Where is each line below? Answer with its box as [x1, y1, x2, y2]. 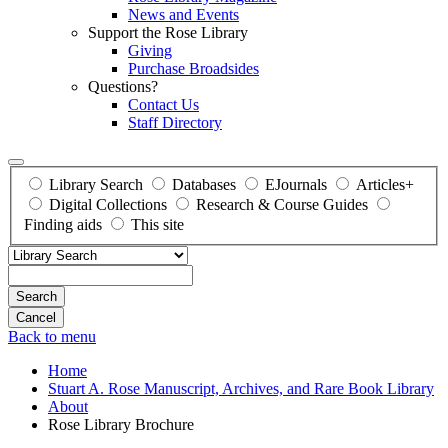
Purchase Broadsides [128, 60, 259, 77]
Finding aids [24, 215, 102, 233]
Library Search [49, 175, 143, 193]
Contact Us [128, 96, 199, 113]
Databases [172, 175, 236, 193]
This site [131, 215, 184, 233]
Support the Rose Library [88, 24, 248, 41]
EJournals [265, 175, 327, 193]
